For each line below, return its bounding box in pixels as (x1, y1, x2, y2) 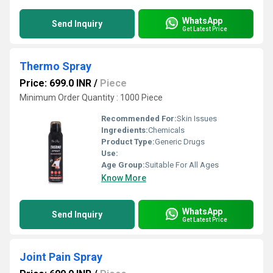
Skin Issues (177, 114, 217, 123)
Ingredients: (101, 126, 148, 135)
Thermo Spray (19, 60, 91, 73)
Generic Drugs (155, 137, 205, 146)
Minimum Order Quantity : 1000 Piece (19, 93, 163, 102)
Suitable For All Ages (145, 160, 219, 169)
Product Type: (101, 137, 155, 146)
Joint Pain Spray (19, 250, 102, 263)
